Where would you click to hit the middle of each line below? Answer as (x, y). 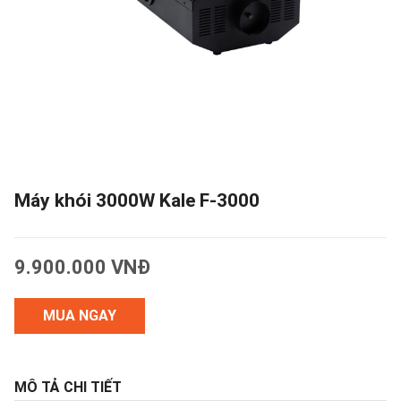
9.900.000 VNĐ (82, 267)
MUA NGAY (80, 316)
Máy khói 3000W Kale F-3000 (137, 200)
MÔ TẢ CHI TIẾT (68, 387)
